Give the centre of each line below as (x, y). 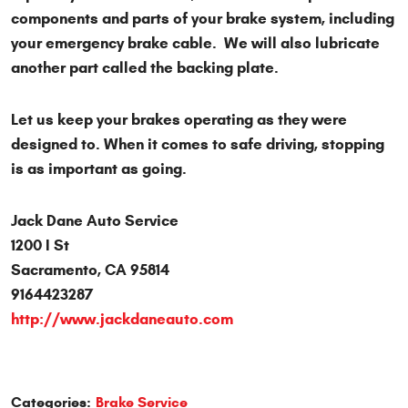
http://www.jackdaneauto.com (122, 320)
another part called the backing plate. (147, 68)
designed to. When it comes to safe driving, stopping (198, 145)
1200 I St (40, 246)
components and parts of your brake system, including (203, 19)
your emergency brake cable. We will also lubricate (195, 44)
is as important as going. (99, 169)
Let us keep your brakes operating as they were (179, 120)
